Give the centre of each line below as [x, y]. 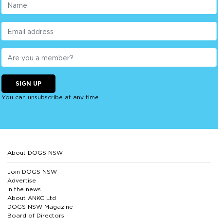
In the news [24, 189]
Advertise [22, 181]
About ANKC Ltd [32, 198]
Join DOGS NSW [32, 172]
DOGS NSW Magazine [40, 207]
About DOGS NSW [35, 153]
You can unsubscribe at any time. [51, 97]
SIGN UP [28, 84]
